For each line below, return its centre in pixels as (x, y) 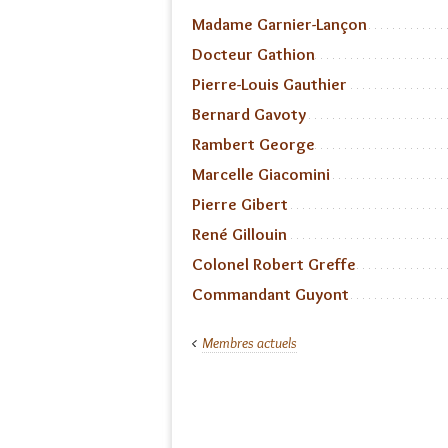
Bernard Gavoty (249, 114)
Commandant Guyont (270, 294)
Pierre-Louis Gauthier (269, 84)
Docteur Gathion (253, 54)
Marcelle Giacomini (261, 174)
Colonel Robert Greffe (274, 264)
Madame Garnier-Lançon (279, 24)
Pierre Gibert (240, 204)
